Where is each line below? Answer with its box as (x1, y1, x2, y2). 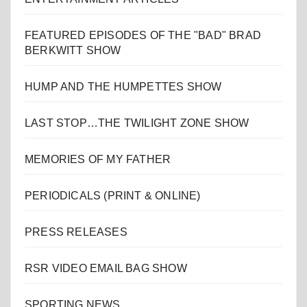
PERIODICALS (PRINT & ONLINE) (25, 190, 201, 202)
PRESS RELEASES (25, 226, 127, 238)
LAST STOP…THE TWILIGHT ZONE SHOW (25, 117, 249, 130)
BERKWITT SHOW (25, 45, 121, 57)
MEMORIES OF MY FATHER (25, 153, 171, 166)
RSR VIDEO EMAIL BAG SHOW (25, 262, 187, 275)
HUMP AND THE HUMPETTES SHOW (25, 81, 222, 93)
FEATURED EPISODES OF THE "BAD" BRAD (25, 29, 262, 42)
